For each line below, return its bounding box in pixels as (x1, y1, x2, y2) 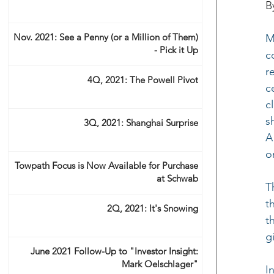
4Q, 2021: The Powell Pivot (87, 74, 198, 86)
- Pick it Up (154, 44, 198, 56)
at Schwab (157, 172, 198, 184)
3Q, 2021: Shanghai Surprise (84, 117, 198, 128)
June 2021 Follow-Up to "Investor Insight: (31, 245, 198, 257)
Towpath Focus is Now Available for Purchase (15, 160, 198, 171)
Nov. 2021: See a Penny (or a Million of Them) (13, 31, 198, 43)
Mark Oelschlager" (122, 258, 198, 270)
